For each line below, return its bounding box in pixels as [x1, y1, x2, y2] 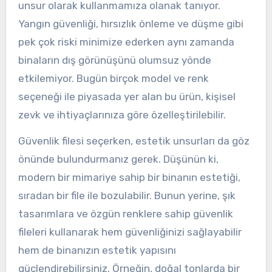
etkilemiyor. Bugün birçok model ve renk [18, 72, 209, 84]
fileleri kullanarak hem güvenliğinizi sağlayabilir [18, 225, 242, 238]
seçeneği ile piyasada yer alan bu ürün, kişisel [18, 90, 236, 103]
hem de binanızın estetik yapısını [18, 243, 176, 256]
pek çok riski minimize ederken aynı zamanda [18, 35, 234, 48]
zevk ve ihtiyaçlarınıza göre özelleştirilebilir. [18, 108, 226, 121]
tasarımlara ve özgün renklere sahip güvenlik [18, 207, 233, 220]
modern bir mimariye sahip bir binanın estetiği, [18, 171, 240, 183]
